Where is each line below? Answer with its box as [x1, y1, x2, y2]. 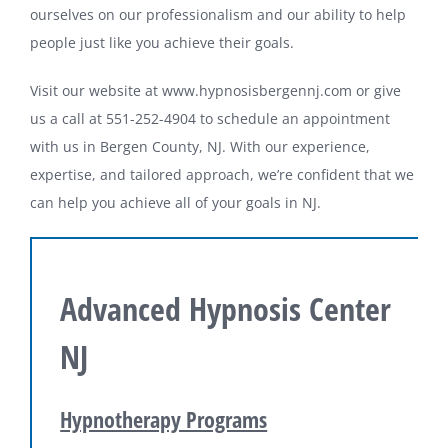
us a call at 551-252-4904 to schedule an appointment [29, 108, 390, 128]
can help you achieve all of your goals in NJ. [29, 192, 321, 212]
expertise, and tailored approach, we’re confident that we [29, 164, 414, 184]
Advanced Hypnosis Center [60, 286, 392, 330]
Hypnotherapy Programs [60, 403, 268, 434]
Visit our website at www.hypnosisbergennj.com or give [29, 80, 401, 100]
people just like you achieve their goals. [29, 32, 294, 52]
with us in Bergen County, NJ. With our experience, [29, 136, 370, 156]
